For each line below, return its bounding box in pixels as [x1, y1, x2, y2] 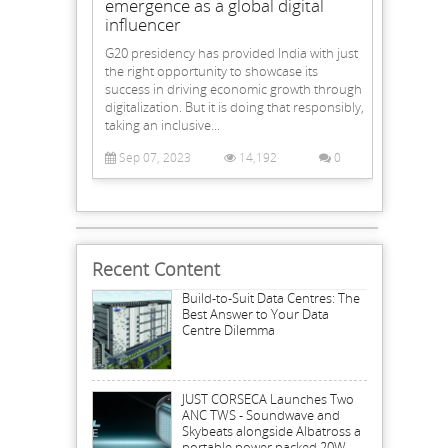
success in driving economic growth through [105, 79, 362, 98]
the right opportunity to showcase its [105, 61, 318, 80]
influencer [105, 12, 181, 36]
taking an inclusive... [105, 115, 220, 134]
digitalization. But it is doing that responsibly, [105, 97, 364, 116]
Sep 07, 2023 [116, 148, 191, 166]
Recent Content [92, 257, 220, 282]
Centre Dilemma [182, 321, 275, 340]
